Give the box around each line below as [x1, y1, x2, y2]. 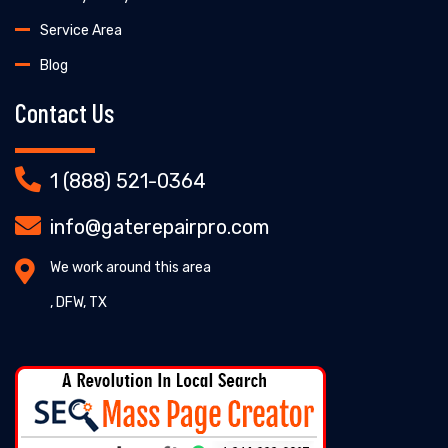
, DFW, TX [50, 293, 107, 311]
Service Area [40, 21, 122, 39]
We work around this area [50, 258, 211, 276]
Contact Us [15, 96, 114, 128]
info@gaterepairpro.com [50, 214, 269, 239]
